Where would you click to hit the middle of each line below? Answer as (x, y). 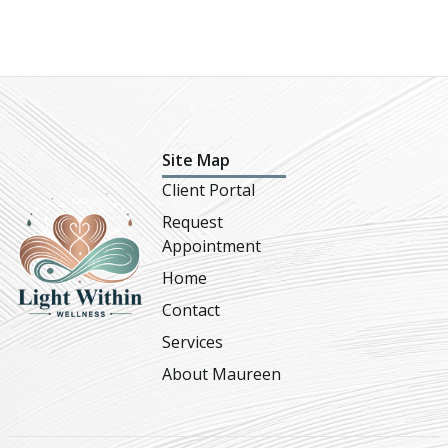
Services (192, 342)
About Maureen (221, 374)
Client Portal (208, 190)
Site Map (196, 160)
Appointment (211, 246)
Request (192, 222)
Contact (191, 310)
